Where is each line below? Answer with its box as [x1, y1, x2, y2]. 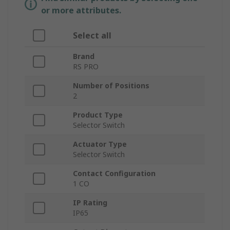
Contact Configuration [73, 168, 156, 179]
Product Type [73, 110, 123, 120]
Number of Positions [73, 81, 149, 91]
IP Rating [73, 198, 107, 208]
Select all [73, 30, 111, 42]
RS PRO [73, 62, 99, 72]
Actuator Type [73, 139, 127, 149]
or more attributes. [41, 5, 121, 16]
